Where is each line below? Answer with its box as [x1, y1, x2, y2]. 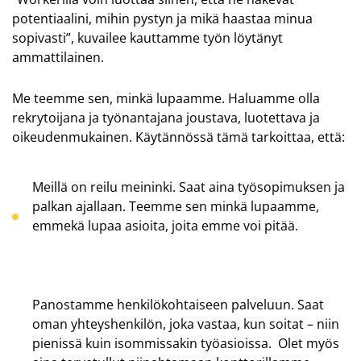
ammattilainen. [12, 48, 104, 67]
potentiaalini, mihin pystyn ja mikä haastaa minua [12, 10, 313, 28]
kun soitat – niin [240, 315, 339, 334]
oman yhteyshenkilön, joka [32, 315, 197, 334]
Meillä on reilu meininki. [32, 177, 176, 196]
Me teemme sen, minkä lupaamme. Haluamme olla [12, 89, 320, 108]
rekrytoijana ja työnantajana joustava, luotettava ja [12, 109, 320, 127]
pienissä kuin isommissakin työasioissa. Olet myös [32, 334, 339, 353]
